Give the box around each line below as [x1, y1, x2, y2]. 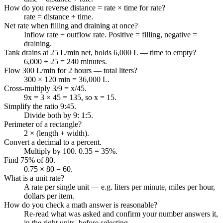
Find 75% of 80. [4, 155, 55, 164]
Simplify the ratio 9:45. [4, 102, 76, 111]
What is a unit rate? [4, 173, 64, 182]
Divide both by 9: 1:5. [24, 111, 93, 119]
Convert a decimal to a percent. [4, 137, 102, 146]
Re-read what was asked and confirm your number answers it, [24, 209, 218, 218]
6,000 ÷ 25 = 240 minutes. [24, 57, 107, 66]
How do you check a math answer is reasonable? [4, 200, 157, 209]
